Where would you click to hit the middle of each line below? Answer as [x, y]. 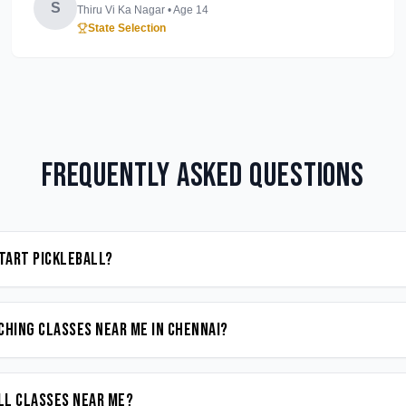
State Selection [127, 28]
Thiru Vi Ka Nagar [121, 10]
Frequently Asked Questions [203, 176]
